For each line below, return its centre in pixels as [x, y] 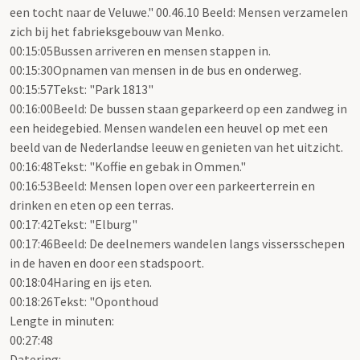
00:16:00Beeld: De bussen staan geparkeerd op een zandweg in [178, 109]
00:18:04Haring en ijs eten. [81, 282]
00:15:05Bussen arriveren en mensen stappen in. [140, 51]
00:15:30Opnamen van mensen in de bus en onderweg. [155, 70]
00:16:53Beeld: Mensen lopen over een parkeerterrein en [162, 186]
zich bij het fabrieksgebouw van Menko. [117, 32]
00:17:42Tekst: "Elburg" [74, 225]
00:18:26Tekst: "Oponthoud [84, 302]
